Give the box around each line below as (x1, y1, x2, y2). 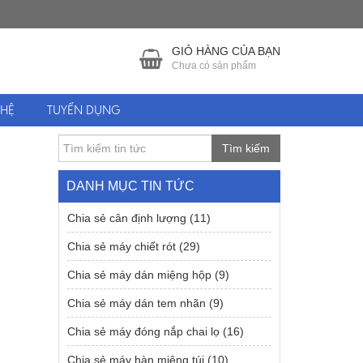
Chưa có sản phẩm (172, 60, 256, 71)
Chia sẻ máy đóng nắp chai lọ (67, 325, 220, 338)
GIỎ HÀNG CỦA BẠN (172, 45, 280, 58)
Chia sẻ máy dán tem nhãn (67, 297, 207, 310)
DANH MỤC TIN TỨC (66, 179, 195, 193)
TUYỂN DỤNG (47, 102, 121, 117)
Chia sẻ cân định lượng (67, 211, 187, 224)
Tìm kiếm (222, 142, 270, 155)
